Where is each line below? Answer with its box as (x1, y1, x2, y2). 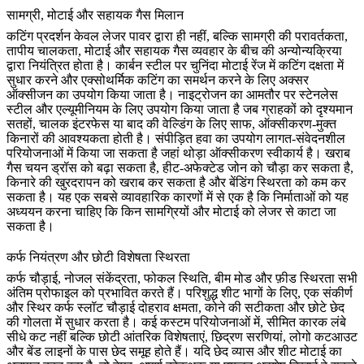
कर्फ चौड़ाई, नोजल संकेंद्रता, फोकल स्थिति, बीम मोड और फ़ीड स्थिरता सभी (6, 271, 357, 285)
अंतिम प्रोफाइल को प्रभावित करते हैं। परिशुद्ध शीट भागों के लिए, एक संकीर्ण (6, 285, 353, 300)
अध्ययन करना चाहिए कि (6, 205, 121, 219)
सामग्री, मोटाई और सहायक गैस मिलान (6, 8, 184, 23)
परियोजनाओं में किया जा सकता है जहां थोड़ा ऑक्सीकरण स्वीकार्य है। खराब (6, 146, 350, 161)
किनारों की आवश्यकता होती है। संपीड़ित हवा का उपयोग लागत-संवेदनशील (6, 132, 345, 146)
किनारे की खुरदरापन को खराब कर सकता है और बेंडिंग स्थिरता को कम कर (6, 175, 346, 190)
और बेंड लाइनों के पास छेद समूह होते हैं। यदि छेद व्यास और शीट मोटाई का (6, 344, 342, 358)
